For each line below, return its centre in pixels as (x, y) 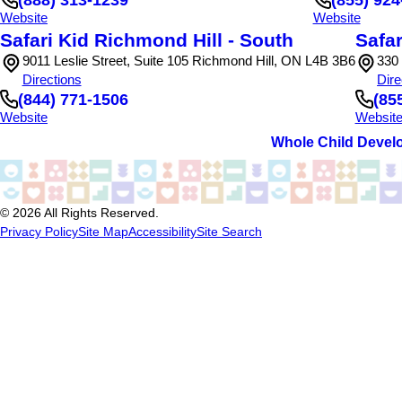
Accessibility (162, 232)
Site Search (229, 232)
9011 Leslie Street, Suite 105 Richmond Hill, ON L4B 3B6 (188, 61)
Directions (52, 80)
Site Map (103, 232)
